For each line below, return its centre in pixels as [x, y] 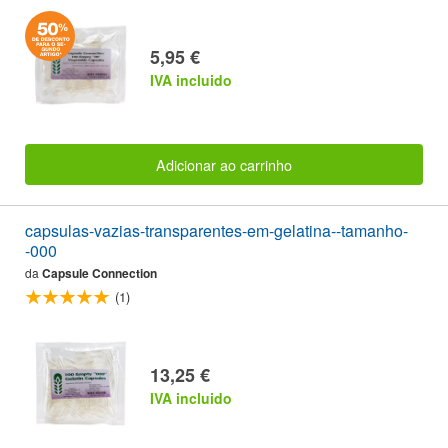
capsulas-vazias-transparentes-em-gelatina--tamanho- [216, 230]
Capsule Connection [99, 272]
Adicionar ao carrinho [224, 164]
